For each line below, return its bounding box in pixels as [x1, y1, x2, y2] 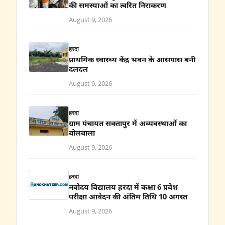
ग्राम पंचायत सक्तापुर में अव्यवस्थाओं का [69, 119, 187, 129]
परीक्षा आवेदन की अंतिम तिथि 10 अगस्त [69, 192, 191, 202]
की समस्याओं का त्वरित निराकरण [69, 1, 166, 11]
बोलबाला [69, 129, 99, 139]
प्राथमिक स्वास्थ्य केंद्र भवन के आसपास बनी [69, 55, 195, 65]
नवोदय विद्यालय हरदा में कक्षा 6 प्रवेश [69, 183, 178, 193]
